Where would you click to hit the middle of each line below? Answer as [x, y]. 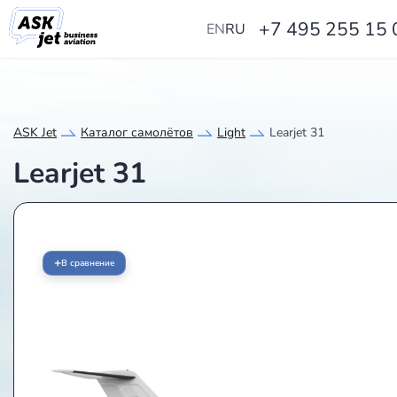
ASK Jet [35, 132]
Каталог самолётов [137, 132]
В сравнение [88, 263]
